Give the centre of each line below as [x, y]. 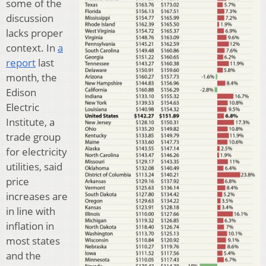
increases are [37, 196]
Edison [21, 92]
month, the [31, 77]
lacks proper [34, 33]
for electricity [37, 151]
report [21, 62]
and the [23, 255]
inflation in [30, 226]
